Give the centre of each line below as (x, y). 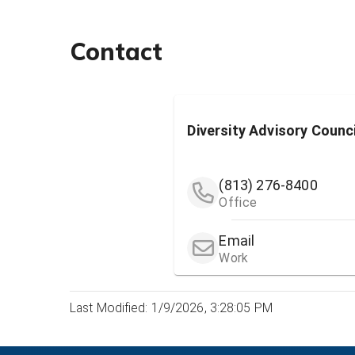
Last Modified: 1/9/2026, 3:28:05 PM (171, 308)
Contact (116, 51)
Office (238, 203)
